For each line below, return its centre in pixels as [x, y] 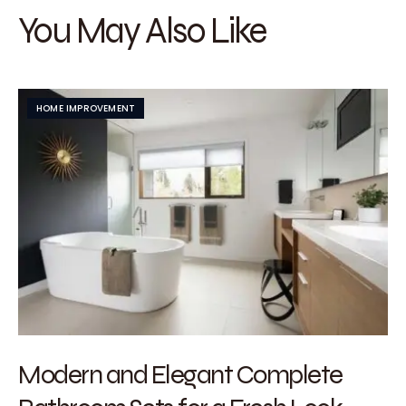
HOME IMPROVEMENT [86, 108]
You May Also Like [142, 30]
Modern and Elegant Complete [180, 374]
